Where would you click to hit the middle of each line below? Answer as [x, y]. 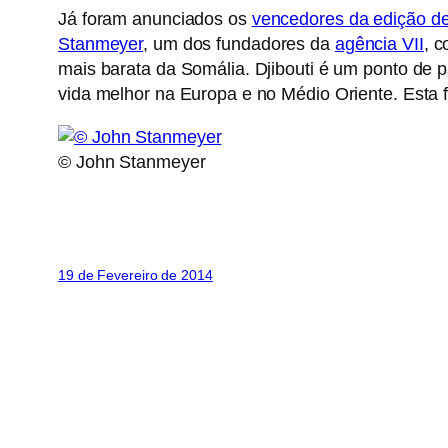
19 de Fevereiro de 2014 [135, 275]
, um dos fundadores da [239, 44]
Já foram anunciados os [155, 19]
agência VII [379, 44]
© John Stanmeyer [132, 162]
